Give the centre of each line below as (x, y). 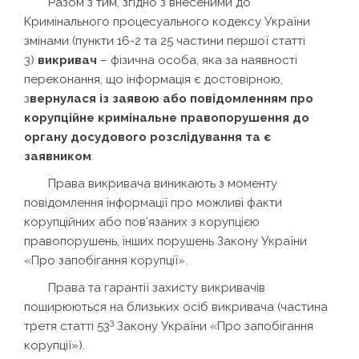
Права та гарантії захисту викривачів (157, 287)
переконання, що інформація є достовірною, (153, 79)
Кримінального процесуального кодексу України (167, 21)
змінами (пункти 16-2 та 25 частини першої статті (165, 40)
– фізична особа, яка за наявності (197, 60)
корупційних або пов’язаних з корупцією (142, 222)
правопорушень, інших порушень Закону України (165, 241)
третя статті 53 (67, 326)
